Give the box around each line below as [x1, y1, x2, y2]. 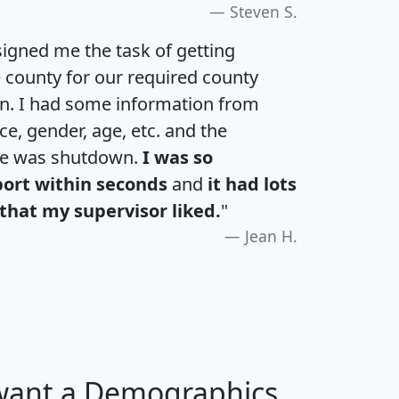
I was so [142, 144, 213, 169]
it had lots [208, 171, 297, 196]
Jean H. [245, 224, 297, 247]
